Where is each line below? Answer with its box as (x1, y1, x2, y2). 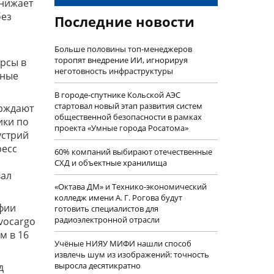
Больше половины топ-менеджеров (54, 43, 192, 54)
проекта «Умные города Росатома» (54, 122, 188, 133)
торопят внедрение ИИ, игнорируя (54, 54, 188, 65)
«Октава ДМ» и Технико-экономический (54, 181, 207, 192)
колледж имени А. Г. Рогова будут (54, 192, 182, 203)
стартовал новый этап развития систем (54, 100, 202, 111)
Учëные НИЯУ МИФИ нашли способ (54, 238, 191, 249)
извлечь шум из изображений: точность (54, 249, 209, 260)
